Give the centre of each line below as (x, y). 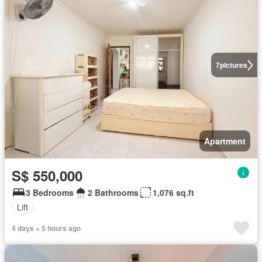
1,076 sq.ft (173, 192)
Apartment (225, 141)
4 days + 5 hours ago (46, 228)
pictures (233, 65)
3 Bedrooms (50, 192)
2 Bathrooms (113, 192)
